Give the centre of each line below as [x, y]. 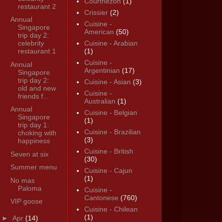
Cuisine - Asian [107, 82]
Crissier [96, 13]
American [99, 32]
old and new [37, 88]
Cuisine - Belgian [111, 113]
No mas [22, 180]
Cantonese [101, 198]
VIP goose [26, 201]
